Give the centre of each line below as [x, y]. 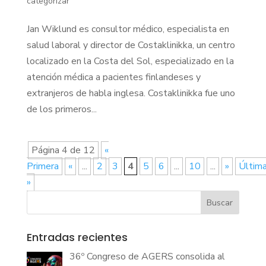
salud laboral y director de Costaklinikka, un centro [131, 45]
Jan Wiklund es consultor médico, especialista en [128, 29]
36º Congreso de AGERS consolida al [147, 256]
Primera [42, 166]
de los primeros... [61, 109]
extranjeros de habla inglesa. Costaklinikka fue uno [131, 93]
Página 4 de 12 [63, 150]
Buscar [220, 202]
